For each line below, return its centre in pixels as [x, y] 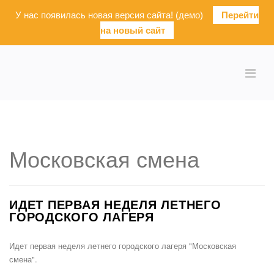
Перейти [240, 15]
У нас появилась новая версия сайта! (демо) [114, 15]
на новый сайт [133, 30]
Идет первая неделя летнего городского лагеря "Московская [123, 246]
